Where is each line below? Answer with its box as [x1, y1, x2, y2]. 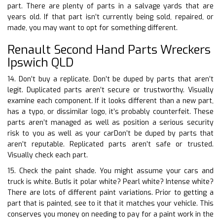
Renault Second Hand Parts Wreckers [7, 41, 211, 58]
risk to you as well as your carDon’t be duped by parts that [7, 128, 214, 138]
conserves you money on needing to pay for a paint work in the [7, 209, 214, 219]
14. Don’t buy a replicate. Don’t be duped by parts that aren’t [7, 74, 214, 84]
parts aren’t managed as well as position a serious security [7, 117, 214, 127]
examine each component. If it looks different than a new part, [7, 96, 214, 106]
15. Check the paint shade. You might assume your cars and [7, 166, 214, 176]
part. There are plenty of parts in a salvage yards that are [7, 1, 214, 11]
